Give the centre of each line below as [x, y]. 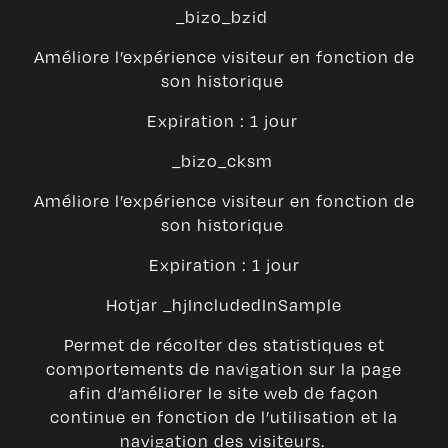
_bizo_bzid [224, 17]
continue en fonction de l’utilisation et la [224, 417]
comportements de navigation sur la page [224, 369]
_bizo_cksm [224, 161]
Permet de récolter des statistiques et [224, 345]
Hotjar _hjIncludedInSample [224, 305]
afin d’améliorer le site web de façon [224, 393]
